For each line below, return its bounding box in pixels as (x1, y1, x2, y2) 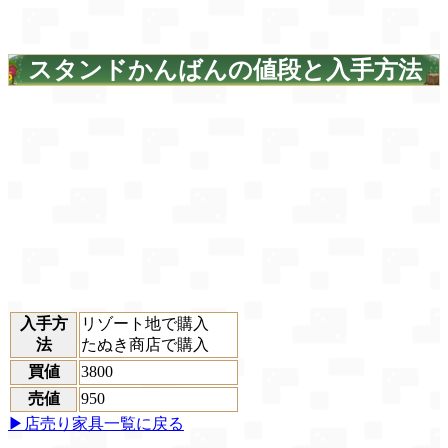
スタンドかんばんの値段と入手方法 (28, 56, 422, 83)
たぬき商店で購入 (81, 335, 209, 353)
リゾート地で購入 (81, 314, 209, 332)
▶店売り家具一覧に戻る (8, 414, 184, 432)
